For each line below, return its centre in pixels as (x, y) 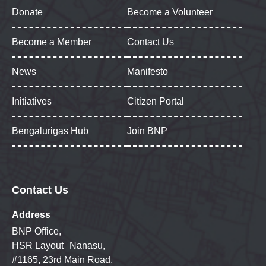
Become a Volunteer (170, 12)
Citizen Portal (156, 101)
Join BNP (147, 131)
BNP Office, (37, 231)
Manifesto (148, 71)
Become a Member (52, 42)
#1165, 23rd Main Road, (62, 259)
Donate (27, 12)
